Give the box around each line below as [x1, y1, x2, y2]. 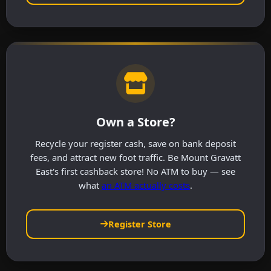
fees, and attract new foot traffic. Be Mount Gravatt [30, 151, 241, 163]
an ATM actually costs [102, 178, 190, 191]
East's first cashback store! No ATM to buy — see [36, 165, 235, 177]
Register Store [108, 218, 171, 230]
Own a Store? [96, 113, 175, 130]
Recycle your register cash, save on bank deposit [35, 137, 236, 149]
